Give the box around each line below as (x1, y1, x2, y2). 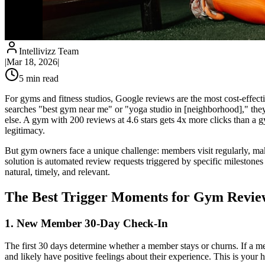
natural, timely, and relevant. (5, 166, 110, 177)
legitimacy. (5, 125, 45, 135)
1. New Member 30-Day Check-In (5, 216, 168, 230)
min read (24, 73, 59, 83)
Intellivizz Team (19, 46, 79, 56)
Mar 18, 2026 (7, 56, 57, 67)
